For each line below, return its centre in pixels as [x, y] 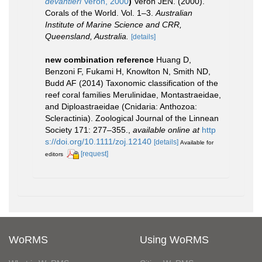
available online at [166, 130]
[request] [94, 154]
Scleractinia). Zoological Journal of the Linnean [132, 118]
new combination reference [99, 60]
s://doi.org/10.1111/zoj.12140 [98, 142]
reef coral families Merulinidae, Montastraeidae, [133, 95]
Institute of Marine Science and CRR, [113, 25]
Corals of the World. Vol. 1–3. [100, 13]
